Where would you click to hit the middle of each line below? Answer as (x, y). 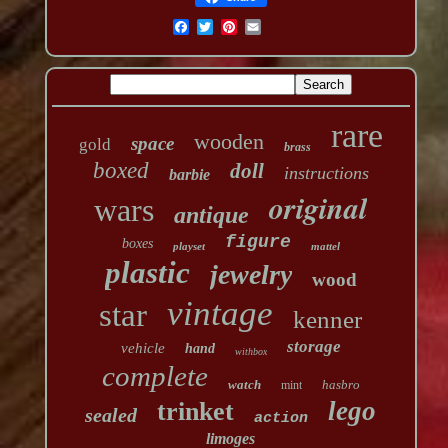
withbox (250, 352)
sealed (111, 415)
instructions (326, 173)
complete (154, 376)
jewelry (250, 275)
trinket (196, 412)
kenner (328, 320)
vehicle (142, 348)
